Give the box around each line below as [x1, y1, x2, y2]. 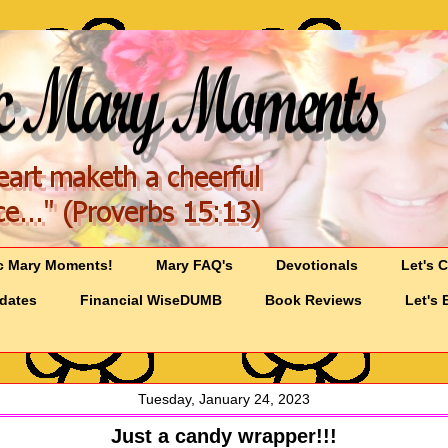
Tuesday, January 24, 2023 [138, 391, 310, 408]
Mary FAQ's [156, 257, 234, 274]
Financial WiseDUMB [80, 292, 223, 309]
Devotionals [276, 257, 359, 274]
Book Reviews [265, 292, 363, 309]
